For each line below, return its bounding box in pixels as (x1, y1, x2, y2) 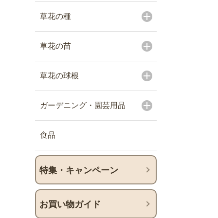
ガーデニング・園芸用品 (40, 101, 126, 109)
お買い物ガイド (39, 200, 101, 209)
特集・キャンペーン (39, 165, 118, 175)
